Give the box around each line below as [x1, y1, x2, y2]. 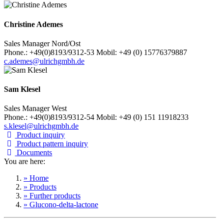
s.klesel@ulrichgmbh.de [4, 122, 79, 131]
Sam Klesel [4, 85, 40, 94]
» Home [24, 174, 49, 183]
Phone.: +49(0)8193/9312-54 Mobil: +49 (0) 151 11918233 [4, 113, 189, 122]
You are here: [4, 157, 45, 166]
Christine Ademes [4, 20, 63, 28]
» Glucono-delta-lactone [24, 200, 98, 209]
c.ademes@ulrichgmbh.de [4, 56, 84, 65]
